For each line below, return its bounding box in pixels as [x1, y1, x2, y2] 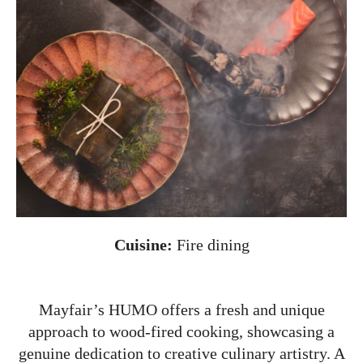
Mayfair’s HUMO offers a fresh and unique [38, 301, 325, 319]
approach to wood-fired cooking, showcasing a [28, 322, 335, 341]
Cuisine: [113, 236, 173, 254]
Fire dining [172, 236, 250, 254]
